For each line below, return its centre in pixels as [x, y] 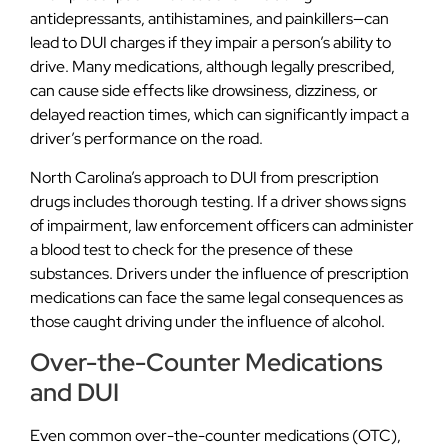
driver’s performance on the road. [146, 139]
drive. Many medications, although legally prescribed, [212, 67]
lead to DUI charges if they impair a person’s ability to [210, 43]
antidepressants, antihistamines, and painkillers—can [209, 19]
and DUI [74, 393]
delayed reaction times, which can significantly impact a [219, 115]
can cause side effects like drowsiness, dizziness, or [204, 91]
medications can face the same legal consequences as [216, 297]
